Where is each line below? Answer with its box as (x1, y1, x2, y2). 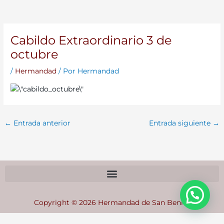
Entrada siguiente (148, 119, 212, 127)
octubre (10, 47, 59, 62)
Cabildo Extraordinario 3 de (10, 33, 172, 48)
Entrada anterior (11, 119, 71, 127)
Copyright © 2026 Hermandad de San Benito (33, 198, 190, 206)
